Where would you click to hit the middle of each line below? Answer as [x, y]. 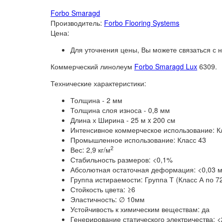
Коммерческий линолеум [92, 67]
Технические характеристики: [98, 83]
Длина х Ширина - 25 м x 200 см [123, 120]
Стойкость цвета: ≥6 [103, 190]
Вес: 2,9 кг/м [90, 150]
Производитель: [77, 23]
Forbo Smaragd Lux [166, 67]
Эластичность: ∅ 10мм [108, 199]
